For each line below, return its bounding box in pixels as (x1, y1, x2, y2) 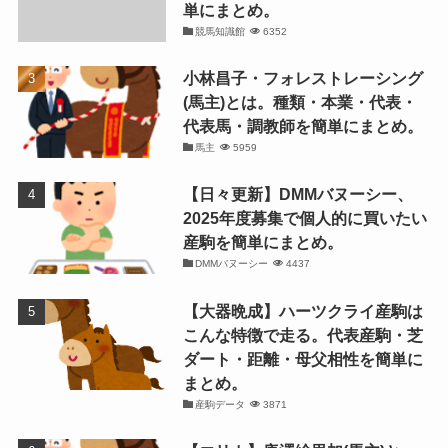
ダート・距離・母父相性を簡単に (182, 349, 423, 368)
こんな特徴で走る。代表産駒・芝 (182, 325, 423, 344)
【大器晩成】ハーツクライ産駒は (182, 301, 423, 320)
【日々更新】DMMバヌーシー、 (182, 185, 413, 204)
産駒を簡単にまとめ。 (182, 233, 343, 252)
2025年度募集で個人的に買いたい (182, 209, 427, 228)
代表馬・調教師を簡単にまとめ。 (182, 117, 423, 136)
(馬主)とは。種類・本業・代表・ (182, 93, 417, 112)
